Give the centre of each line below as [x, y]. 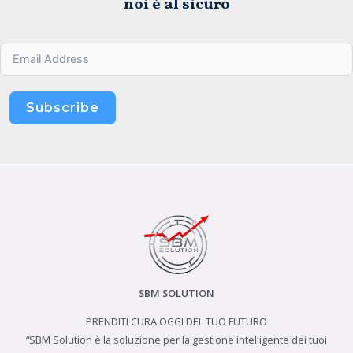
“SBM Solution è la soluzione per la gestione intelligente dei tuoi [176, 339]
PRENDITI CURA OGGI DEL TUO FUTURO [176, 321]
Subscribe [63, 107]
